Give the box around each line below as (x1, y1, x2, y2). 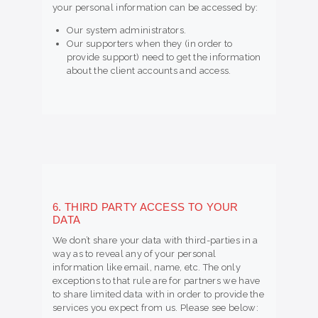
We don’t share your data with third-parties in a (53, 234, 258, 246)
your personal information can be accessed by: (53, 1, 258, 13)
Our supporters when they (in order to (66, 38, 233, 49)
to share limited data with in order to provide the (53, 288, 264, 300)
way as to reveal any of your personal (53, 248, 216, 259)
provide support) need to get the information (66, 51, 261, 62)
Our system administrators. (66, 24, 187, 35)
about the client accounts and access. (66, 65, 231, 76)
